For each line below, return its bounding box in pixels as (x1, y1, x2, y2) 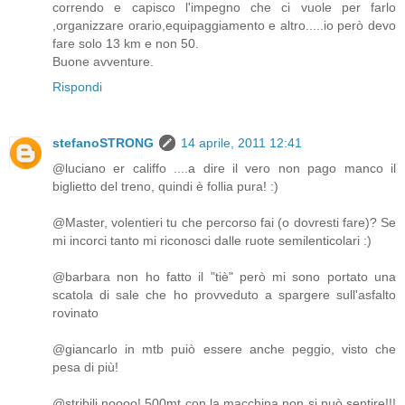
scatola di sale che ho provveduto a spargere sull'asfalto (52, 287, 396, 303)
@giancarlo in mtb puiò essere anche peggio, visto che (52, 342, 396, 357)
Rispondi (52, 80, 102, 95)
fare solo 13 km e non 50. (52, 36, 199, 52)
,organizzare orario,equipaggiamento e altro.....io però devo (52, 18, 396, 33)
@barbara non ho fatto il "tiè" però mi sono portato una (52, 269, 396, 285)
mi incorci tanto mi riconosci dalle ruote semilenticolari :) (52, 233, 372, 249)
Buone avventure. (52, 54, 154, 70)
